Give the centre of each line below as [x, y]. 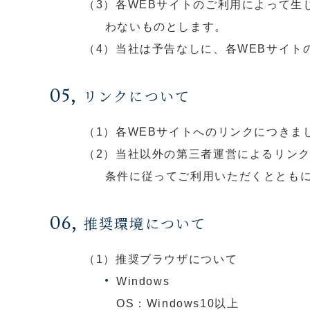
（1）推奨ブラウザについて [161, 258]
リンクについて [137, 95]
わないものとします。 [166, 26]
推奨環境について [145, 223]
